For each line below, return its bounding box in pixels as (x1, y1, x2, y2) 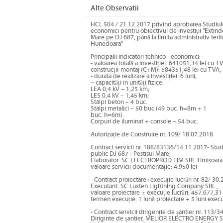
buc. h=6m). (91, 111, 124, 119)
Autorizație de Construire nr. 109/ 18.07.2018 (91, 131, 213, 138)
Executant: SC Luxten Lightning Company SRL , (91, 183, 218, 190)
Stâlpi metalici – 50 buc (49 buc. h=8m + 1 (91, 105, 207, 112)
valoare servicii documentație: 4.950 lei (91, 163, 197, 171)
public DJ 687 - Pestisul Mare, (91, 150, 171, 158)
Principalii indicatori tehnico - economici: (91, 53, 201, 61)
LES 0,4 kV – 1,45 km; (91, 92, 149, 100)
